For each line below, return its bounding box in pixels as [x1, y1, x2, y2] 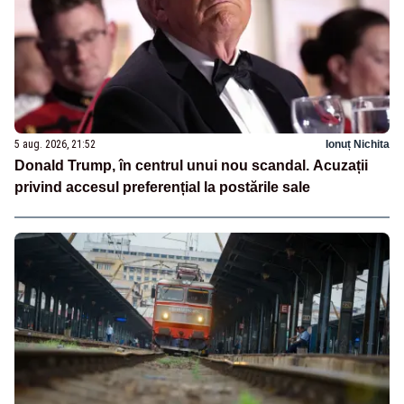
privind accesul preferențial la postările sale [14, 179, 310, 195]
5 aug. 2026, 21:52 [14, 137, 96, 151]
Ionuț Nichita [326, 137, 390, 151]
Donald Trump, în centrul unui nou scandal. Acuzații [14, 157, 368, 173]
